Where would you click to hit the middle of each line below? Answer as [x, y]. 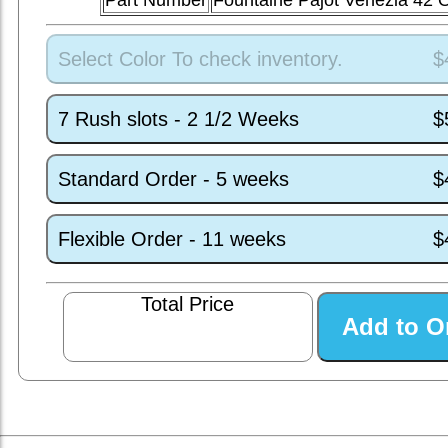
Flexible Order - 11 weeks [171, 238]
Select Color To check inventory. [200, 58]
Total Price [188, 304]
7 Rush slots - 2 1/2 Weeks [178, 118]
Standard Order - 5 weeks [173, 178]
